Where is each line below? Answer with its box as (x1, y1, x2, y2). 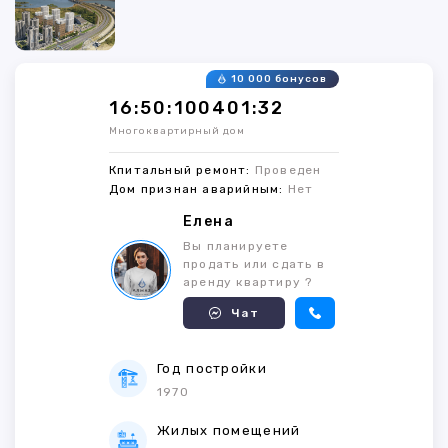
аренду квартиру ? (183, 275, 313, 290)
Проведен (254, 163, 322, 178)
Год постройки (157, 361, 267, 377)
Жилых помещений (157, 423, 301, 439)
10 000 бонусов (231, 73, 327, 86)
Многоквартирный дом (109, 125, 245, 138)
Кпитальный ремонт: (109, 163, 255, 178)
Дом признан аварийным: (109, 182, 288, 197)
